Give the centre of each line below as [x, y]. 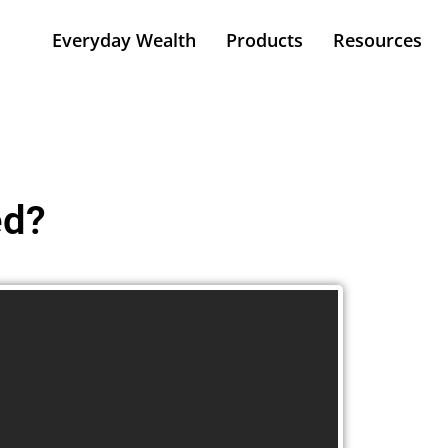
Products [264, 39]
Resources [377, 39]
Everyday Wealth [124, 39]
